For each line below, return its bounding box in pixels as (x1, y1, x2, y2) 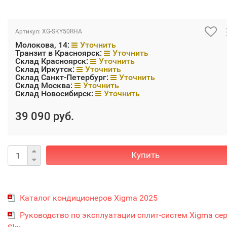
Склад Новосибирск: (15, 89, 95, 98)
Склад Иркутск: (15, 64, 77, 74)
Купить (131, 150, 160, 160)
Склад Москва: (15, 81, 74, 90)
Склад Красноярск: (15, 56, 90, 66)
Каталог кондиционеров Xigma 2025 (20, 193, 158, 203)
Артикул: (15, 28, 42, 35)
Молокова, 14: (15, 40, 71, 50)
